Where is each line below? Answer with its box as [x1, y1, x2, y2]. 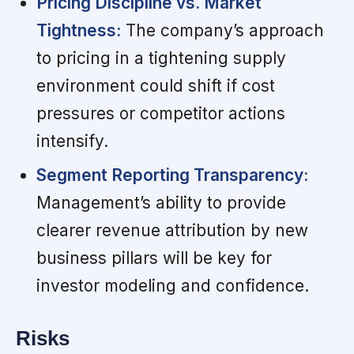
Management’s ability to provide [36, 192, 286, 213]
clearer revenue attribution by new [36, 220, 308, 240]
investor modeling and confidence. [36, 275, 309, 296]
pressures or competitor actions [36, 103, 285, 123]
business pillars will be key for [36, 247, 272, 268]
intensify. [36, 130, 108, 151]
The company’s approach [120, 20, 324, 40]
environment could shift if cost [36, 75, 275, 96]
